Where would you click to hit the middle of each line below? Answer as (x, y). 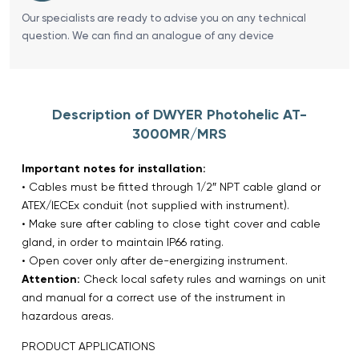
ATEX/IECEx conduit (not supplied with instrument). (155, 205)
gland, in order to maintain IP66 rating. (123, 242)
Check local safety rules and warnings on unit (203, 278)
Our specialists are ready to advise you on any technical (164, 18)
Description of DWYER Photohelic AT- (179, 114)
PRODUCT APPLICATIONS (89, 346)
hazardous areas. (68, 315)
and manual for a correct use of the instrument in (153, 297)
